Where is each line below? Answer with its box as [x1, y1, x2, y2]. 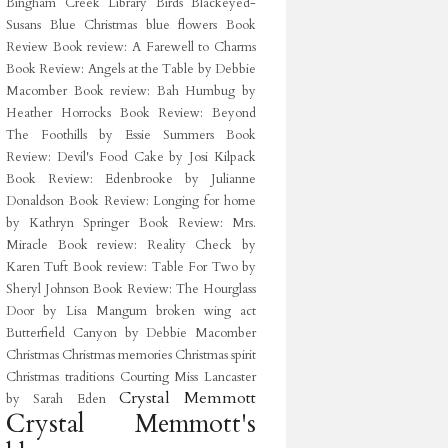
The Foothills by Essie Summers [6, 126, 214, 144]
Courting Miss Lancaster [119, 368, 256, 386]
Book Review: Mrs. [138, 214, 257, 232]
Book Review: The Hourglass [93, 280, 256, 298]
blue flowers [145, 16, 218, 34]
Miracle [6, 236, 48, 254]
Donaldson [6, 192, 64, 210]
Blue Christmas [49, 16, 138, 34]
